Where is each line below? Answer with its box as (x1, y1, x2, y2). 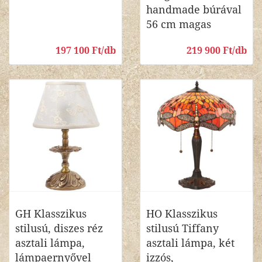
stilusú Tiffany (146, 222, 219, 235)
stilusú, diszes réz (15, 222, 103, 235)
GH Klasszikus (15, 208, 87, 220)
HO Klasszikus (146, 208, 218, 220)
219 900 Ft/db (187, 45, 247, 56)
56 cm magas (146, 18, 211, 30)
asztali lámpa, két (146, 237, 235, 249)
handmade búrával (146, 4, 242, 16)
